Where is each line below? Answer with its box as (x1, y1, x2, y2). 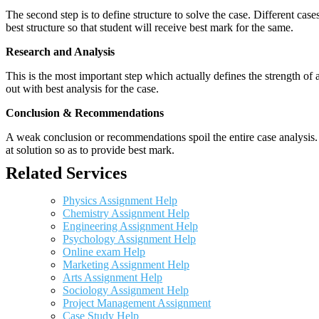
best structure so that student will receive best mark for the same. (6, 21, 293, 33)
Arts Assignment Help (63, 271, 162, 283)
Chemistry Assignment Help (63, 207, 189, 219)
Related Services (6, 164, 127, 182)
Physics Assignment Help (63, 194, 177, 206)
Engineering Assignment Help (63, 220, 198, 232)
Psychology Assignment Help (63, 233, 196, 245)
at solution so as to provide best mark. (6, 144, 174, 156)
